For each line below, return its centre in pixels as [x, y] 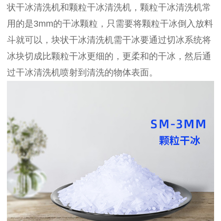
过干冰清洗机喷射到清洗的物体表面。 [82, 72]
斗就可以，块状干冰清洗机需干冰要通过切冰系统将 [109, 40]
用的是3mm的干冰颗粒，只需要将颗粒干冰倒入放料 [110, 23]
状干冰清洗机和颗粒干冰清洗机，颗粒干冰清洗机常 [109, 7]
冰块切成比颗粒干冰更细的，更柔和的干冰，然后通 [109, 56]
